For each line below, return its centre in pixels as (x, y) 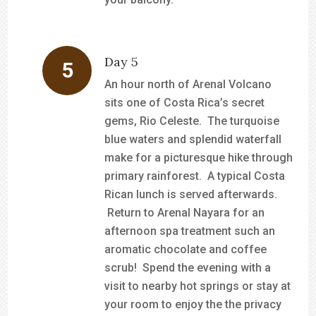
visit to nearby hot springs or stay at (198, 286)
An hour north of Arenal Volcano (188, 84)
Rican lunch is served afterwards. (191, 194)
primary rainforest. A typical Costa (195, 176)
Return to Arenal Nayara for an (185, 213)
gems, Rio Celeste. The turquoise (192, 121)
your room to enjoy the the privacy (193, 304)
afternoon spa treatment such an (190, 231)
